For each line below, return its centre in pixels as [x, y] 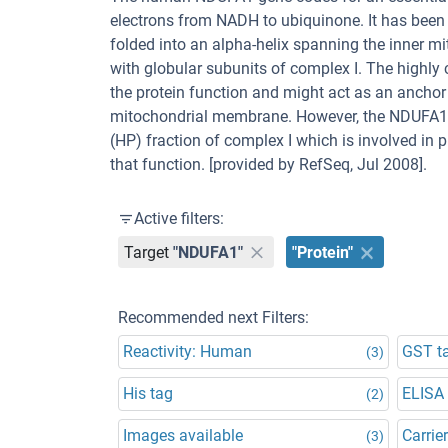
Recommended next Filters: [213, 317]
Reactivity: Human [187, 351]
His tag [148, 393]
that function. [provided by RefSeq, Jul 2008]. [268, 164]
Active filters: [179, 218]
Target [147, 252]
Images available [183, 435]
